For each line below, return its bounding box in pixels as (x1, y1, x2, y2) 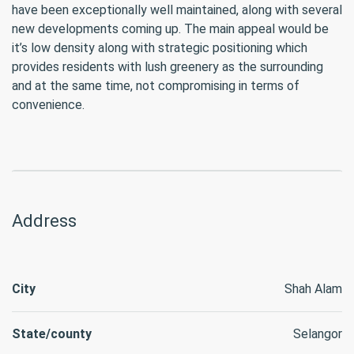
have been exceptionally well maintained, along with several (12, 2, 342, 17)
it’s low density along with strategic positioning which (12, 40, 307, 55)
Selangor (293, 326, 342, 341)
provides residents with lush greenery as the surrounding (12, 59, 323, 74)
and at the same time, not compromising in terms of (12, 78, 299, 93)
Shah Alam (284, 281, 342, 296)
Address (12, 211, 77, 231)
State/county (12, 326, 92, 341)
